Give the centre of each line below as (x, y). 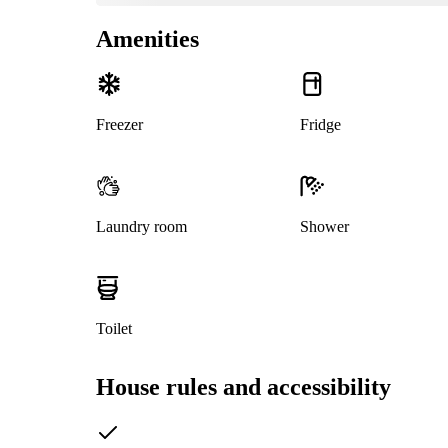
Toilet (114, 329)
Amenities (147, 38)
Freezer (119, 125)
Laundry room (141, 227)
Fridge (320, 125)
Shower (324, 227)
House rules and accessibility (243, 387)
